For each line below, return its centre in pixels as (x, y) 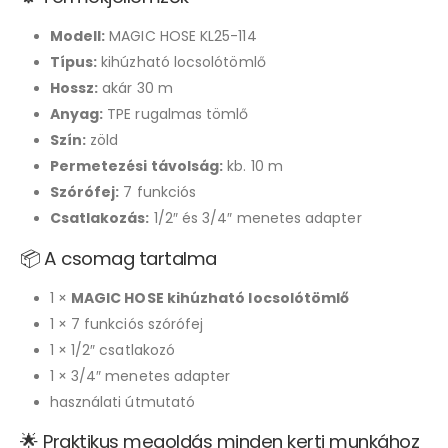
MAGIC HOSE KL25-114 (181, 35)
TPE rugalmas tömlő (176, 113)
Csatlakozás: (99, 217)
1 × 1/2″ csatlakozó (112, 349)
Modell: (77, 35)
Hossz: (74, 87)
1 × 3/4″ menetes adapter (140, 375)
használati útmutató (122, 401)
